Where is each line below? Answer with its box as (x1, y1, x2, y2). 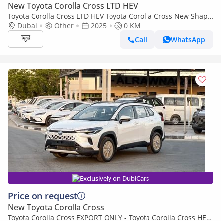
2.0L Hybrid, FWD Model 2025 (8, 21, 104, 30)
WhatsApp (171, 35, 205, 44)
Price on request (8, 190, 77, 202)
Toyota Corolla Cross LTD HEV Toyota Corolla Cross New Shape (8, 11, 212, 21)
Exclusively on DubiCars (80, 174, 149, 183)
